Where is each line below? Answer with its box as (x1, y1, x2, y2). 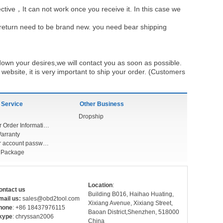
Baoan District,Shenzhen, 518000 (88, 209, 179, 216)
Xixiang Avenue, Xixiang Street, (88, 200, 173, 207)
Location (88, 182, 112, 189)
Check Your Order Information (43, 122, 49, 129)
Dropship (79, 113, 104, 120)
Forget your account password (43, 140, 49, 147)
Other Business (80, 101, 124, 108)
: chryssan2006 (12, 213, 54, 220)
